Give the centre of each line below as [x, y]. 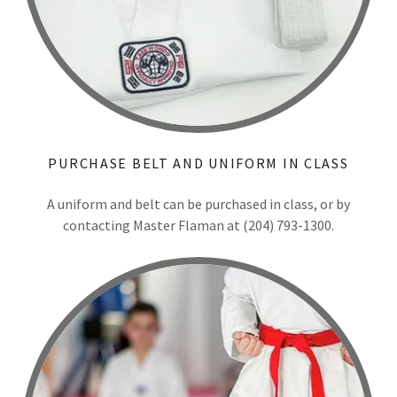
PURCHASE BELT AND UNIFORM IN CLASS [198, 163]
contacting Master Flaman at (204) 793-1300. [198, 225]
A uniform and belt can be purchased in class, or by [198, 204]
